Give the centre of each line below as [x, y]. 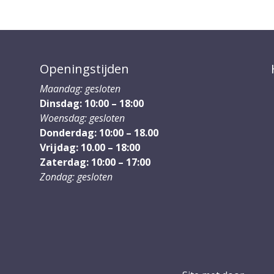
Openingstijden [84, 69]
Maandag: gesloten [80, 89]
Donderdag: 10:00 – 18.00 [99, 133]
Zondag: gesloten [76, 177]
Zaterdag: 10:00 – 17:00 [95, 162]
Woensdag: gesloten [82, 118]
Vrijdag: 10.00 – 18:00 [90, 148]
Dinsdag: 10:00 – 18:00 [91, 104]
